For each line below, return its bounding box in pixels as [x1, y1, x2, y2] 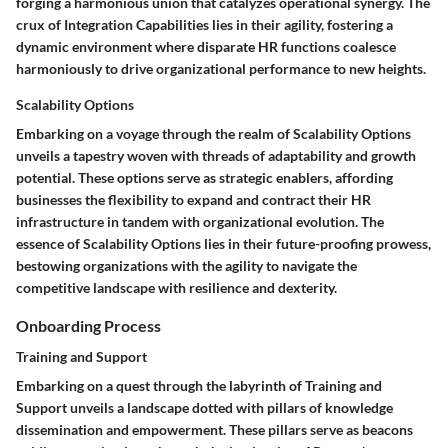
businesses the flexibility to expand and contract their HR [16, 190, 371, 208]
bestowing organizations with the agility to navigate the [16, 256, 357, 274]
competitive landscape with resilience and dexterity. [16, 278, 337, 296]
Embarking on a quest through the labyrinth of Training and [16, 377, 382, 395]
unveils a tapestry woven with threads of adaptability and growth [16, 146, 416, 164]
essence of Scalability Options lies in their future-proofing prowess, [16, 234, 431, 252]
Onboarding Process [16, 315, 161, 335]
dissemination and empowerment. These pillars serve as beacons [16, 421, 413, 439]
